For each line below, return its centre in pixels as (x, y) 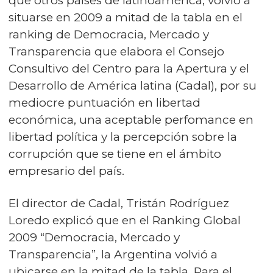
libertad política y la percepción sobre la (123, 137)
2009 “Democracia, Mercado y (94, 237)
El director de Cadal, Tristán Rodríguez (119, 203)
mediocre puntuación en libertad (105, 103)
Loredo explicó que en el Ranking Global (125, 220)
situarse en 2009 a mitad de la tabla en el (126, 17)
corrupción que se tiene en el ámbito (115, 154)
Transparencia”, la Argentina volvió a (113, 254)
